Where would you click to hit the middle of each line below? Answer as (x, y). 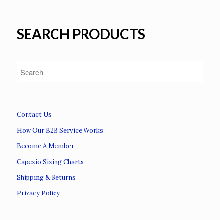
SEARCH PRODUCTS (81, 34)
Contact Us (34, 115)
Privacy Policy (38, 193)
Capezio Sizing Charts (50, 162)
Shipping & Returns (46, 178)
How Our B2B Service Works (60, 131)
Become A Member (45, 146)
